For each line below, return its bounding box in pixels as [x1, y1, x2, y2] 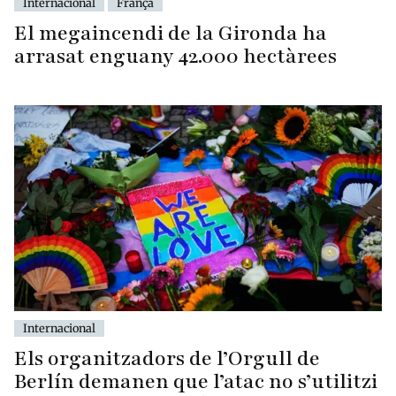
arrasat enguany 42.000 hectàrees [14, 42, 337, 70]
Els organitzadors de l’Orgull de [14, 345, 320, 373]
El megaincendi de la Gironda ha [14, 19, 327, 47]
